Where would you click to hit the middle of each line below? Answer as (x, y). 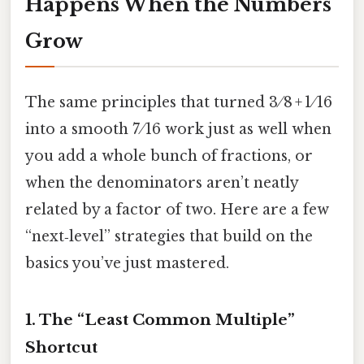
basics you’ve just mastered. (127, 263)
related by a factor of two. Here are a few (177, 209)
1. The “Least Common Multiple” (160, 320)
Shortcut (61, 348)
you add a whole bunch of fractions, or (169, 156)
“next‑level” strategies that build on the (169, 236)
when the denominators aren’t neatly (162, 182)
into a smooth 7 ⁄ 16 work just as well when (178, 129)
